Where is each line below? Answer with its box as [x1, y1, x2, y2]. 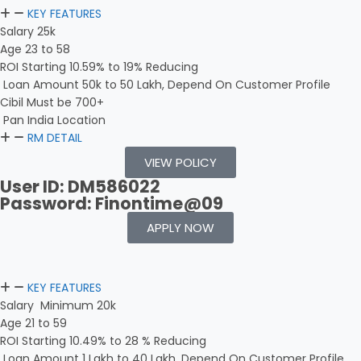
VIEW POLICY [144, 154, 217, 171]
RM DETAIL [27, 130, 82, 146]
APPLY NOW [147, 219, 214, 236]
